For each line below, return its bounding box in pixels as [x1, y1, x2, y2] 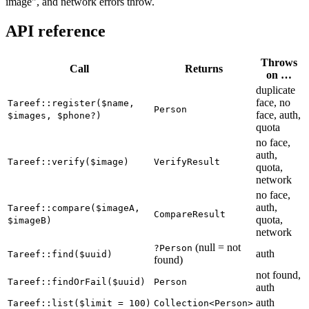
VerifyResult [154, 157, 220, 168]
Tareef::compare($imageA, [8, 203, 140, 214]
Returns [184, 63, 223, 75]
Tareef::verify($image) [8, 157, 129, 168]
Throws [260, 57, 297, 69]
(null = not [192, 241, 241, 254]
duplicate [256, 84, 295, 97]
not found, [256, 269, 301, 281]
